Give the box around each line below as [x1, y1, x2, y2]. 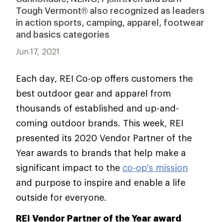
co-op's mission [122, 162, 188, 173]
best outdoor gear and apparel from [16, 88, 171, 99]
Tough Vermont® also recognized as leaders [16, 5, 205, 16]
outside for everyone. [16, 192, 107, 203]
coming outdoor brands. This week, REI [16, 117, 183, 128]
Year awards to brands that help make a [16, 147, 186, 158]
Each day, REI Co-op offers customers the [16, 73, 193, 84]
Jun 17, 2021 [16, 47, 60, 56]
